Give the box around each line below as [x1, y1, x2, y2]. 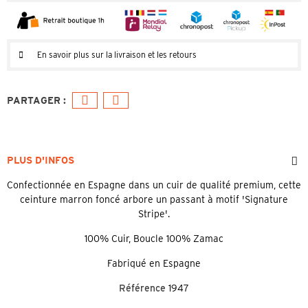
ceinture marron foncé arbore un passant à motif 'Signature [20, 193, 288, 205]
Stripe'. [138, 208, 170, 219]
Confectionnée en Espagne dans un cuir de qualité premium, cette [7, 179, 301, 190]
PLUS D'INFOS [7, 154, 74, 166]
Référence [119, 282, 166, 294]
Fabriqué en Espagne [107, 257, 201, 269]
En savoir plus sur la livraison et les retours [37, 49, 197, 60]
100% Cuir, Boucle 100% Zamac [85, 232, 223, 244]
